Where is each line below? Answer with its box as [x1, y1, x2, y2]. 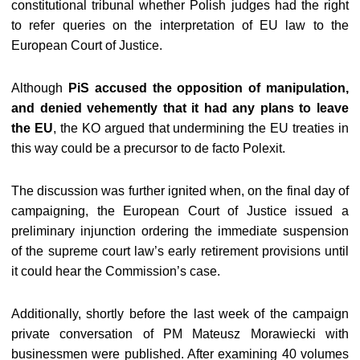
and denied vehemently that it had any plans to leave [11, 101, 349, 115]
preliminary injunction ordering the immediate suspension [11, 224, 349, 238]
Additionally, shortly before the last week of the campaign [11, 307, 349, 321]
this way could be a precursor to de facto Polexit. [11, 141, 285, 155]
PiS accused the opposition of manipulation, [67, 81, 350, 95]
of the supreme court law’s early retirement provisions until [11, 244, 349, 258]
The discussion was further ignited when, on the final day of [11, 184, 349, 198]
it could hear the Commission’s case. [11, 264, 220, 278]
